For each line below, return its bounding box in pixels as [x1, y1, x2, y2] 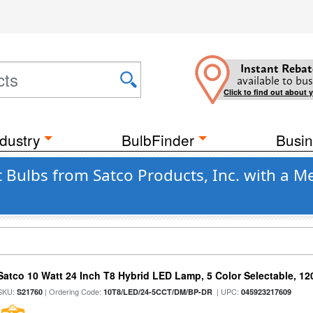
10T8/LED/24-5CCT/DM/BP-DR [103, 286, 213, 297]
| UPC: [212, 286, 242, 297]
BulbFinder [122, 129, 194, 150]
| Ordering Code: [43, 286, 104, 297]
